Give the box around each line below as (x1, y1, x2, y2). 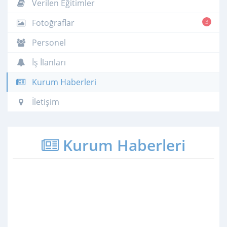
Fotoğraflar (30, 17, 74, 29)
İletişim (30, 96, 59, 108)
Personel (30, 37, 66, 49)
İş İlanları (30, 57, 66, 68)
